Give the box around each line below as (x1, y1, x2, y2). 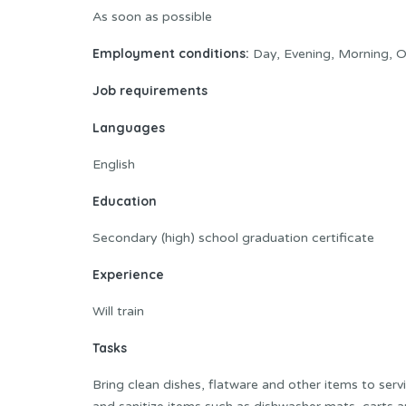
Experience (92, 266, 164, 284)
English (92, 157, 135, 173)
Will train (92, 304, 144, 320)
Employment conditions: (92, 45, 249, 63)
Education (92, 193, 157, 210)
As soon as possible (92, 9, 212, 25)
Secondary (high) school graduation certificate (92, 230, 374, 246)
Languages (92, 120, 165, 137)
